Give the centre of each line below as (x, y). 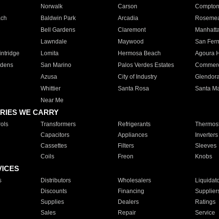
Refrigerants (134, 124)
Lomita (49, 53)
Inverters (206, 135)
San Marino (56, 65)
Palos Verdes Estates (146, 65)
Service (205, 213)
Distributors (55, 180)
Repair (127, 213)
